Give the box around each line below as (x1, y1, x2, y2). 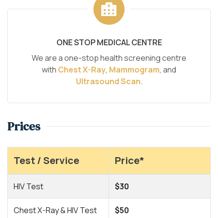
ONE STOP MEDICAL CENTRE (56, 36, 162, 48)
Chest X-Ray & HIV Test (14, 204, 97, 216)
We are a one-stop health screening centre (32, 52, 186, 63)
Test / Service (14, 153, 79, 167)
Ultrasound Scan (75, 75, 141, 87)
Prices (7, 118, 40, 134)
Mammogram (109, 64, 160, 75)
